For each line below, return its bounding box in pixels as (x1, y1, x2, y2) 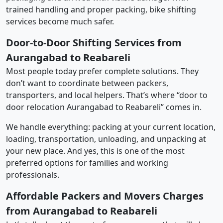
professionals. (6, 169, 59, 180)
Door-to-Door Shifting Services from (6, 35, 182, 49)
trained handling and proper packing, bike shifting (6, 3, 196, 15)
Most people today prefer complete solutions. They (6, 65, 199, 77)
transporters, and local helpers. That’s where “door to (6, 89, 208, 101)
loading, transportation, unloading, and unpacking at (6, 133, 206, 144)
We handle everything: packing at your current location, (6, 121, 216, 132)
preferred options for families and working (6, 157, 168, 168)
